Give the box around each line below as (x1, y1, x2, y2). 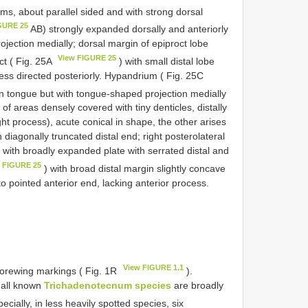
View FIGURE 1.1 (123, 263, 184, 272)
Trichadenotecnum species (44, 279, 171, 291)
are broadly (171, 279, 223, 291)
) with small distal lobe (116, 55, 215, 67)
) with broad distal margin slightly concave (41, 162, 226, 174)
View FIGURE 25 (58, 53, 117, 62)
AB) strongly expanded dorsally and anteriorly (28, 23, 229, 34)
